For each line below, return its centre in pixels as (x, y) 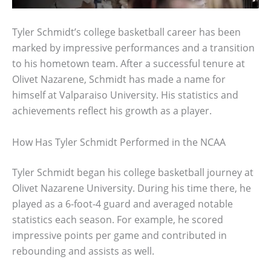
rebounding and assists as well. (83, 251)
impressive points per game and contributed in (119, 235)
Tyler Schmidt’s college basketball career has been (126, 32)
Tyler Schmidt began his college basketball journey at (133, 172)
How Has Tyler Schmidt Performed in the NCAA (119, 142)
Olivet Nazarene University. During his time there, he (132, 188)
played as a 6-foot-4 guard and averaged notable (122, 204)
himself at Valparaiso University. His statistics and (125, 95)
